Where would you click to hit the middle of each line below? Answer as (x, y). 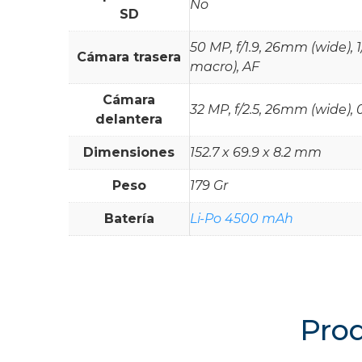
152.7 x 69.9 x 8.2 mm (256, 152)
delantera (129, 119)
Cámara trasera (129, 57)
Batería (129, 218)
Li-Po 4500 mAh (242, 218)
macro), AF (225, 66)
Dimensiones (129, 152)
